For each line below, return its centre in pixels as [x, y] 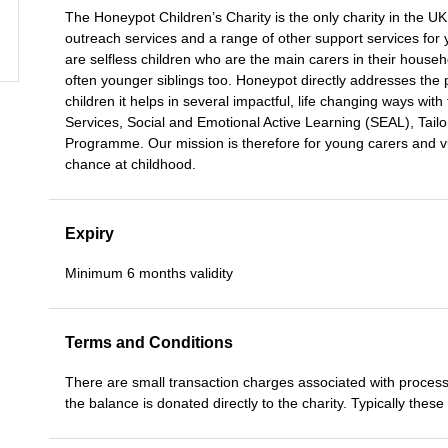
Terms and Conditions [149, 342]
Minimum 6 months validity [149, 273]
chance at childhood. [130, 164]
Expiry [89, 233]
